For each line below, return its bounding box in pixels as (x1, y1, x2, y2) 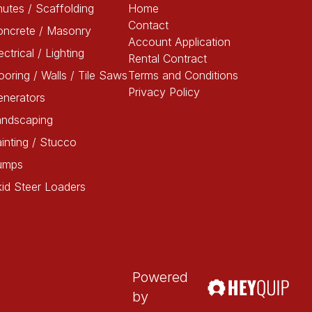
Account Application (128, 35, 231, 49)
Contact (128, 18, 169, 32)
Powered (132, 269, 188, 286)
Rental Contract (128, 52, 207, 65)
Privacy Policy (128, 85, 200, 99)
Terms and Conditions (128, 68, 238, 82)
